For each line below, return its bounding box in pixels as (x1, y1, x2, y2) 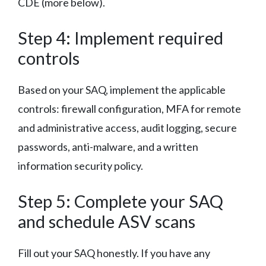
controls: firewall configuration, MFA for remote (18, 102, 241, 115)
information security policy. (18, 159, 143, 172)
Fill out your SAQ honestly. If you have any (18, 246, 210, 259)
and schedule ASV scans (18, 210, 195, 232)
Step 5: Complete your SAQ (18, 190, 223, 211)
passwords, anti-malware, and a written (18, 140, 198, 153)
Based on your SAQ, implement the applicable (18, 83, 226, 96)
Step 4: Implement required (18, 27, 223, 48)
